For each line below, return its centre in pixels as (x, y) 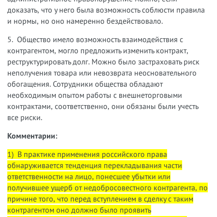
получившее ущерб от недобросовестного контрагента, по (108, 187)
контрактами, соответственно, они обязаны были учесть (103, 106)
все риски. (25, 117)
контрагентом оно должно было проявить (79, 209)
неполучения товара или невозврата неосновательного (102, 72)
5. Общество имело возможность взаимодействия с (95, 39)
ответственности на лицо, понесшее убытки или (89, 176)
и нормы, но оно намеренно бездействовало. (85, 21)
